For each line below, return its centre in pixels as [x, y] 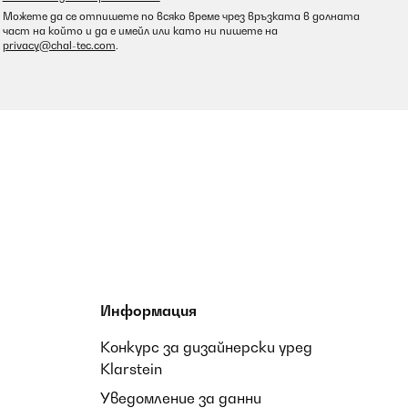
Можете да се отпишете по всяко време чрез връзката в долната [181, 16]
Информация [148, 311]
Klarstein [131, 369]
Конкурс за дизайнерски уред [206, 347]
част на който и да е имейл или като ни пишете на [140, 31]
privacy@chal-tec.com [59, 46]
